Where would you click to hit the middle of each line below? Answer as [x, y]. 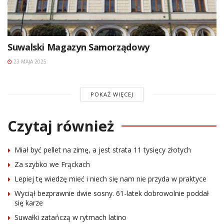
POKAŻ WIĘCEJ [112, 94]
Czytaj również [61, 125]
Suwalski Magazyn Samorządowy [78, 47]
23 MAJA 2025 [29, 61]
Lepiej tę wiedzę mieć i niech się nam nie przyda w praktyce [110, 178]
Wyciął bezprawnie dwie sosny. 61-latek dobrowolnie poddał [112, 193]
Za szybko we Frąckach [52, 164]
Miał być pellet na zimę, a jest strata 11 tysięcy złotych [103, 149]
